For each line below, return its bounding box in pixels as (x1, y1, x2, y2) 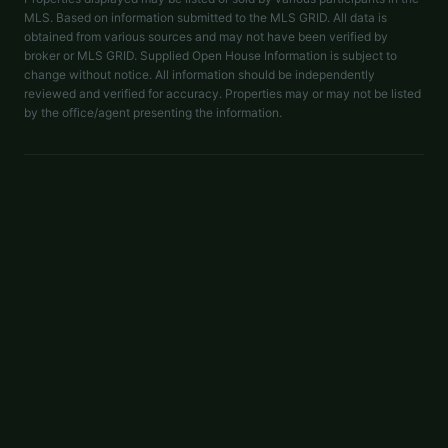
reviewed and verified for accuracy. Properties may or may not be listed (24, 86, 421, 101)
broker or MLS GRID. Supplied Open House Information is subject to (24, 48, 397, 63)
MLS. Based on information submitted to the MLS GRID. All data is (24, 10, 387, 25)
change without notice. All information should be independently (24, 67, 375, 82)
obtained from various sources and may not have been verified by (24, 29, 388, 44)
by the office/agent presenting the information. (24, 105, 282, 120)
